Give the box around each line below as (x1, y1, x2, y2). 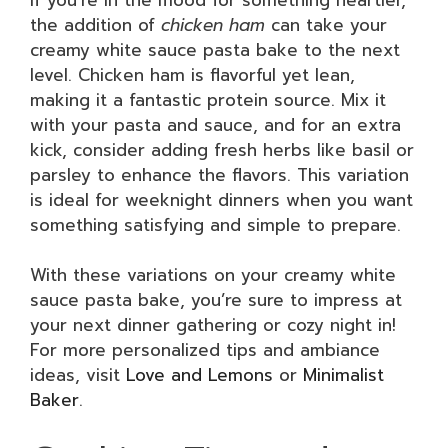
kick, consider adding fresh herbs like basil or (30, 136, 414, 163)
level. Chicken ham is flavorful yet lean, (30, 61, 355, 88)
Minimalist (303, 362, 384, 388)
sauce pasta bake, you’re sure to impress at (30, 287, 402, 313)
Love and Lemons (126, 362, 273, 388)
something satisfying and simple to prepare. (30, 211, 401, 238)
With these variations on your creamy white (30, 262, 396, 288)
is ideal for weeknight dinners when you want (30, 186, 413, 213)
